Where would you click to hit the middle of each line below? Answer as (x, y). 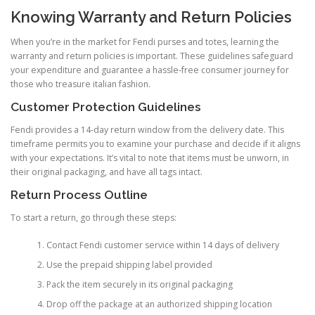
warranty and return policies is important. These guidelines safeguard (152, 56)
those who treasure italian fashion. (81, 84)
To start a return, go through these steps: (94, 218)
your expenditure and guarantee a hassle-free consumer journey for (150, 70)
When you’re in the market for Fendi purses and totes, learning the (145, 41)
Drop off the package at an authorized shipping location (159, 304)
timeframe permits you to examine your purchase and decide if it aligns (155, 144)
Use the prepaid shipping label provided (129, 264)
